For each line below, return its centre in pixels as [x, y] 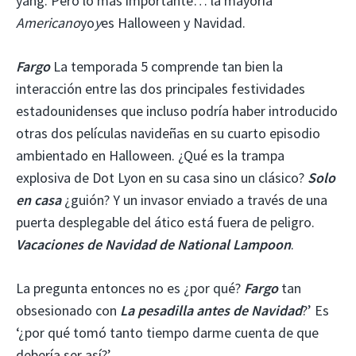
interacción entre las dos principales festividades [161, 88]
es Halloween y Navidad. [173, 22]
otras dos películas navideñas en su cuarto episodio [168, 133]
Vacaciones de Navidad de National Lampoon [153, 244]
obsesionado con [68, 310]
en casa [39, 199]
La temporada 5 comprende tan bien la [166, 66]
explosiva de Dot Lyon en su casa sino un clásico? [162, 177]
